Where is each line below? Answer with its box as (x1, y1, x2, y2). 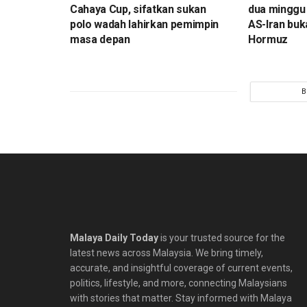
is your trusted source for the (158, 232, 285, 243)
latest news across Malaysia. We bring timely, (70, 247, 263, 258)
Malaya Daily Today (70, 232, 158, 243)
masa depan (70, 32, 130, 46)
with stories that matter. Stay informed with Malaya (70, 292, 292, 304)
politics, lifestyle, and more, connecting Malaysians (70, 277, 287, 288)
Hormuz (247, 32, 288, 46)
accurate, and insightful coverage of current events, (70, 262, 293, 273)
